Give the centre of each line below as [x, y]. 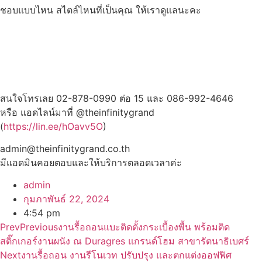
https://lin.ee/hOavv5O [53, 126]
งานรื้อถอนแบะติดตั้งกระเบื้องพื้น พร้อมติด [144, 227]
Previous [39, 227]
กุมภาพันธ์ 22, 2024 [66, 199]
